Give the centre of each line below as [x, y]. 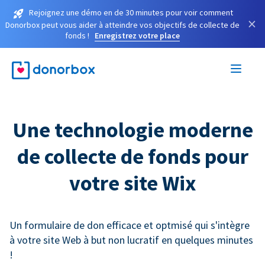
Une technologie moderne [132, 130]
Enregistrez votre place [137, 35]
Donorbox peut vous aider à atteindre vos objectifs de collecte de [122, 25]
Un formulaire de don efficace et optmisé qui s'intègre [130, 225]
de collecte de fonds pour [132, 156]
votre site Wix [132, 183]
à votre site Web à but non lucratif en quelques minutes [131, 240]
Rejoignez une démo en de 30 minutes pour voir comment [131, 12]
